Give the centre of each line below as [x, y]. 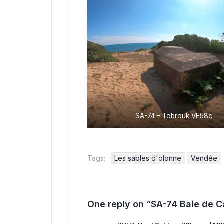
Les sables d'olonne [148, 158]
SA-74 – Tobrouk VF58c [174, 116]
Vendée [204, 158]
